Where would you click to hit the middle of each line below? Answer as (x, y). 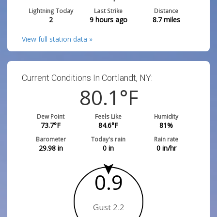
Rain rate (166, 139)
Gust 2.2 (108, 207)
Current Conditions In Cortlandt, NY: (87, 78)
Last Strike (108, 11)
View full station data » (57, 39)
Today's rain (108, 139)
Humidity (166, 116)
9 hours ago (108, 20)
